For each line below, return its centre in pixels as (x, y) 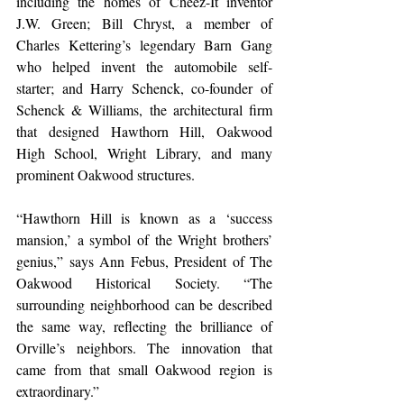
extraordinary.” (60, 390)
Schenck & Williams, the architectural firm (144, 109)
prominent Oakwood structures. (110, 174)
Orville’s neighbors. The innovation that (144, 347)
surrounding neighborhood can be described (144, 304)
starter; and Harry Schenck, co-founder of (144, 87)
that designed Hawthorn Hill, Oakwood (144, 131)
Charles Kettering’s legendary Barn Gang (144, 44)
